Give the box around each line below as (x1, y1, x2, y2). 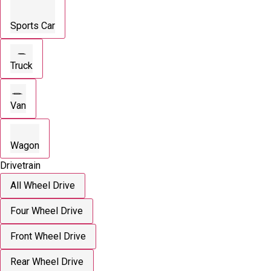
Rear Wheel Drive (10, 255, 83, 267)
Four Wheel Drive (10, 204, 83, 217)
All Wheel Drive (10, 179, 75, 191)
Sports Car (10, 19, 55, 31)
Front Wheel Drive (10, 230, 86, 242)
